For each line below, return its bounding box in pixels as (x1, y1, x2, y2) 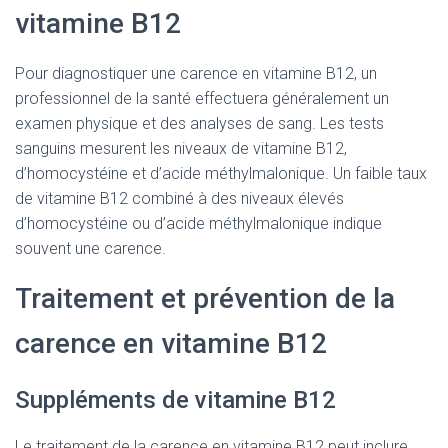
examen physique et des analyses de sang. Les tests (15, 114, 384, 133)
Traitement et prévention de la (15, 282, 395, 315)
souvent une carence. (15, 239, 166, 258)
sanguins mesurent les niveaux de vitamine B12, (15, 139, 347, 158)
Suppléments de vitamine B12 (15, 386, 336, 414)
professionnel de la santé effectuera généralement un (15, 89, 389, 108)
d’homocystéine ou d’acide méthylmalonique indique (15, 214, 382, 233)
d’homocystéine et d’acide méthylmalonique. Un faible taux (15, 164, 427, 183)
